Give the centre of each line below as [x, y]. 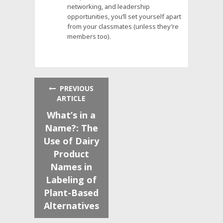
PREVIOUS [75, 88]
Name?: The [71, 128]
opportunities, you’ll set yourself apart [124, 17]
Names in [71, 167]
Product [71, 154]
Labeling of [71, 179]
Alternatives [71, 205]
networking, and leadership [109, 7]
